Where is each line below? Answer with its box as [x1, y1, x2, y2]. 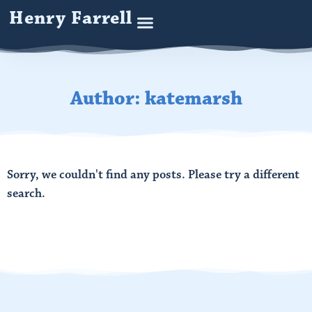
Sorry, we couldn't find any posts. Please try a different [7, 166, 299, 182]
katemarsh [144, 86, 242, 111]
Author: [70, 86, 145, 111]
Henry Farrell [9, 7, 133, 31]
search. [7, 185, 45, 201]
